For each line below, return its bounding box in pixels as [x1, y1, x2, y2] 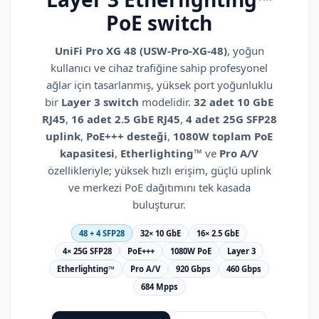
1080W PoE [170, 246, 212, 257]
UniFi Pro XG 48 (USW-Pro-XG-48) [54, 43, 227, 58]
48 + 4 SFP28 [79, 228, 125, 239]
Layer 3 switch [61, 95, 140, 110]
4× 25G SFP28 [63, 246, 113, 257]
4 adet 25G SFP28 [186, 112, 277, 127]
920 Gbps [176, 263, 211, 275]
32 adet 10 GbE [194, 95, 274, 110]
